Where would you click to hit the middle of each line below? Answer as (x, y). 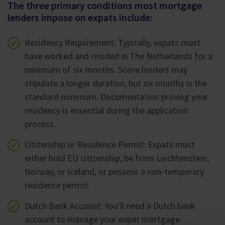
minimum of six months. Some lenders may (106, 70)
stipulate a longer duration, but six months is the (116, 83)
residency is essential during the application (106, 110)
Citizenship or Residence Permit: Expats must (110, 145)
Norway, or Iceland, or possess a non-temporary (114, 172)
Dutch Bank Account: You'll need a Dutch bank (110, 206)
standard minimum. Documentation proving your (116, 97)
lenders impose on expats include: (80, 18)
